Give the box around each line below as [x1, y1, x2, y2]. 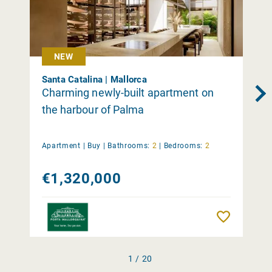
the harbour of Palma [41, 103, 144, 116]
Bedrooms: [163, 141, 203, 150]
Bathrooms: [107, 141, 151, 150]
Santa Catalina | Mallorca [41, 73, 147, 85]
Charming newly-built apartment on [41, 86, 214, 99]
